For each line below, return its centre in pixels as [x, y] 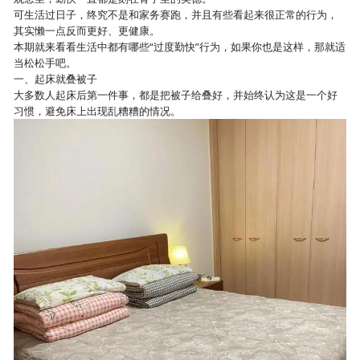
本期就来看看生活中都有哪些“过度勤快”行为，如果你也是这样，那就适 [180, 47]
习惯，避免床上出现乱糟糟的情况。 [98, 111]
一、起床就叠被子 [56, 79]
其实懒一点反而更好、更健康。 [87, 31]
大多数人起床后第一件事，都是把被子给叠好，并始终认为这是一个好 [176, 95]
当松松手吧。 [45, 63]
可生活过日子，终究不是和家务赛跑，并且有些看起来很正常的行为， [176, 14]
